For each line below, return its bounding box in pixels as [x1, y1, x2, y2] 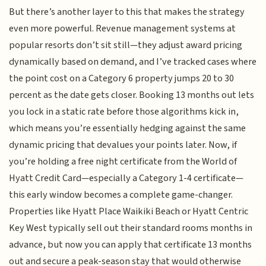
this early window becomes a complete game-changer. [9, 187, 233, 202]
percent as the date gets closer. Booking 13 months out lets [9, 87, 255, 102]
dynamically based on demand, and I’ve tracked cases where [9, 54, 257, 69]
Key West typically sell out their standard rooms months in [9, 220, 253, 235]
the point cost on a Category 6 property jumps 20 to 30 [9, 71, 235, 85]
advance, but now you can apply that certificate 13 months [9, 237, 252, 252]
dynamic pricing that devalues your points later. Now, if [9, 137, 237, 152]
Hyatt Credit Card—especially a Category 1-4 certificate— [9, 170, 244, 185]
